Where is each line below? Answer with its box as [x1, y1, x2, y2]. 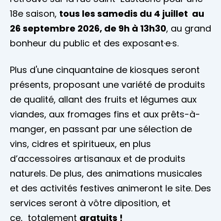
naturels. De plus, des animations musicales [10, 167, 202, 180]
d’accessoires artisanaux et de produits [10, 152, 185, 165]
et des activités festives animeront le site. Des [10, 182, 211, 195]
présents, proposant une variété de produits [10, 78, 205, 91]
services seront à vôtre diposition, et [10, 197, 171, 210]
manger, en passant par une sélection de [10, 123, 192, 136]
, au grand [166, 22, 211, 35]
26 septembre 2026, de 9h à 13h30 [10, 22, 166, 35]
